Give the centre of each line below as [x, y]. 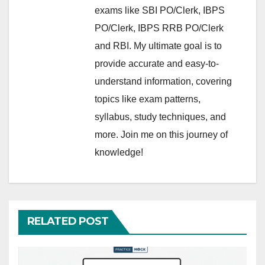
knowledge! [119, 153]
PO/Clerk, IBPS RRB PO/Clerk [159, 28]
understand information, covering [163, 82]
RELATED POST [68, 222]
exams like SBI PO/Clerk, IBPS [160, 11]
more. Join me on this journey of [161, 135]
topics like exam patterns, [148, 99]
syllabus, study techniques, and [160, 117]
